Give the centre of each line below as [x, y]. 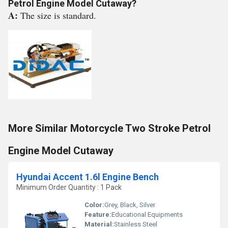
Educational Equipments [147, 215]
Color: [94, 205]
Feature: [98, 215]
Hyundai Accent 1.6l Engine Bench [88, 177]
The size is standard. [58, 15]
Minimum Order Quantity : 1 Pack [69, 187]
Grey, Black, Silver [130, 205]
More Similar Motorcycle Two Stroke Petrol [109, 128]
